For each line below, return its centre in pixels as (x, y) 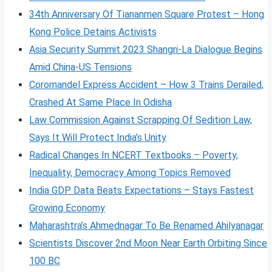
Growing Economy (67, 208)
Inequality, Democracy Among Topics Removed (130, 172)
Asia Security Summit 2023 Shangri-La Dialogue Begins (146, 49)
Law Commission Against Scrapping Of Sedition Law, (141, 120)
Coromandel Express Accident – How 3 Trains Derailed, (146, 84)
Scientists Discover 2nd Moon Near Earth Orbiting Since (148, 243)
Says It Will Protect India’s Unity (98, 137)
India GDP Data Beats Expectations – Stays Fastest (141, 190)
